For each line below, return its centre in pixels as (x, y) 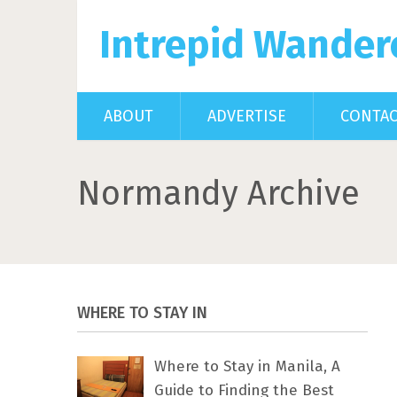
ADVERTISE (247, 116)
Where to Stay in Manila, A (247, 366)
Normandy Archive (218, 193)
